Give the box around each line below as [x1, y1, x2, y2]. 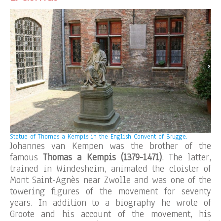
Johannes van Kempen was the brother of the [10, 140, 211, 152]
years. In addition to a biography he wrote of [10, 196, 211, 209]
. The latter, [161, 151, 212, 164]
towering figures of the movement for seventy [10, 185, 211, 198]
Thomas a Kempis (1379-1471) [43, 151, 162, 164]
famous [10, 151, 43, 164]
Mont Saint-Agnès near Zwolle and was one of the [10, 174, 211, 186]
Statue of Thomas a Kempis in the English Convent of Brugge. [10, 132, 187, 141]
